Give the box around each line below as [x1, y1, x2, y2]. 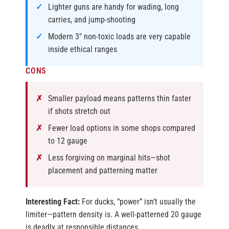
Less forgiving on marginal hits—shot [48, 153, 170, 163]
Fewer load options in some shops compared [48, 123, 195, 133]
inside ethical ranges [48, 44, 117, 55]
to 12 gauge [48, 136, 87, 146]
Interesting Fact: [26, 197, 80, 207]
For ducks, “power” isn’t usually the [80, 197, 196, 207]
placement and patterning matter [48, 166, 157, 176]
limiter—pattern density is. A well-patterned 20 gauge [26, 210, 201, 220]
